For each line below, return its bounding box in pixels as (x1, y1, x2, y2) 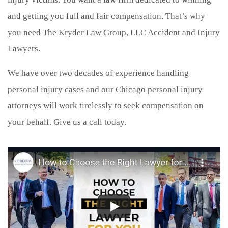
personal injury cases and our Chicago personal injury (8, 84, 203, 94)
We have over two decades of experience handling (8, 68, 189, 78)
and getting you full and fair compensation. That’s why (8, 11, 205, 21)
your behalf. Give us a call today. (8, 117, 126, 127)
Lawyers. (8, 43, 40, 53)
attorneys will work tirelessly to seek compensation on (8, 100, 204, 110)
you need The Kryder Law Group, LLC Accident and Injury (8, 27, 220, 37)
